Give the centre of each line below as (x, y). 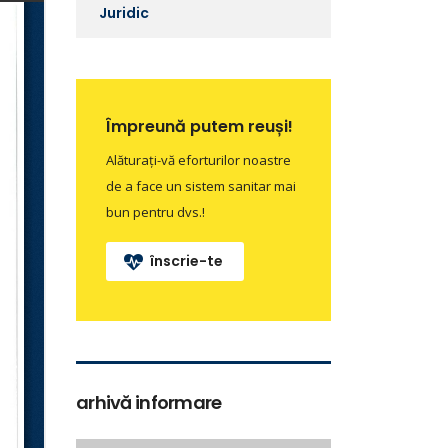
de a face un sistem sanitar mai (201, 186)
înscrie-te (186, 261)
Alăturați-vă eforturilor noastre (198, 160)
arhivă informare (149, 402)
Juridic (124, 13)
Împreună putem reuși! (199, 126)
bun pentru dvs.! (155, 212)
